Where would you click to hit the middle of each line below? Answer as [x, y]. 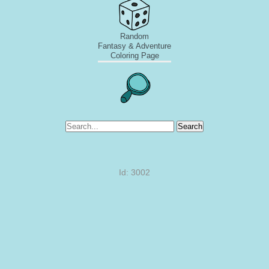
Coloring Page [134, 55]
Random [134, 36]
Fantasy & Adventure [134, 46]
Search [190, 126]
